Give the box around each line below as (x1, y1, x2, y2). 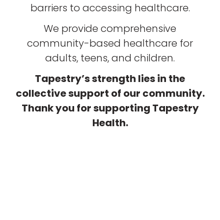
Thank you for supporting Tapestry (21, 101, 199, 115)
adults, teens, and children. (45, 51, 175, 65)
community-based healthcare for (27, 36, 193, 50)
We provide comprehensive (44, 21, 176, 35)
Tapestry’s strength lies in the (35, 71, 185, 85)
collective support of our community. (15, 86, 205, 100)
